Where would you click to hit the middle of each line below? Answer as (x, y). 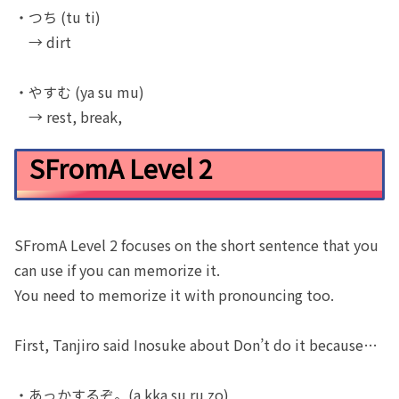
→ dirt (43, 42)
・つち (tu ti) (57, 17)
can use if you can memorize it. (117, 270)
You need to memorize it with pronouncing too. (174, 295)
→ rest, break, (68, 117)
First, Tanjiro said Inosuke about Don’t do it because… (196, 345)
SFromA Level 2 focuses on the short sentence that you (196, 245)
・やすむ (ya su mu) (79, 92)
